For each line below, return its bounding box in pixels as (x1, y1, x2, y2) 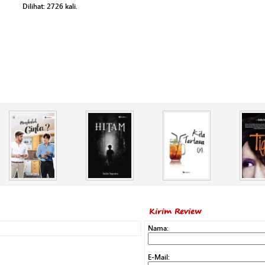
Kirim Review (149, 206, 201, 215)
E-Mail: (148, 253, 170, 261)
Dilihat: (22, 2, 47, 11)
